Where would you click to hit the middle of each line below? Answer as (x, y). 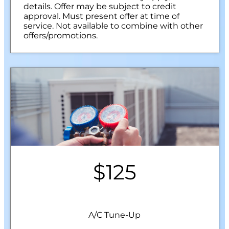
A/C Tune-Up (114, 215)
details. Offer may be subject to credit (100, 7)
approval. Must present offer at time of (101, 16)
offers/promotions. (60, 36)
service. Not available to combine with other (113, 26)
